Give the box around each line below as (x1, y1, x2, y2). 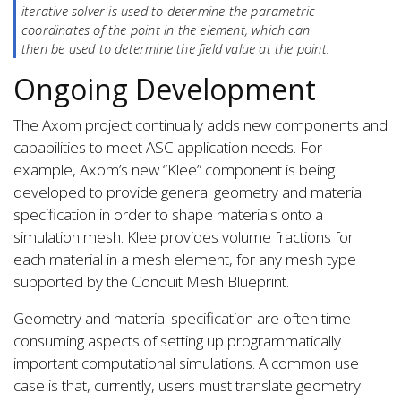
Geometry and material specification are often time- (13, 307, 356, 328)
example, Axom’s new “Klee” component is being (13, 158, 335, 180)
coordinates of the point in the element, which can (21, 20, 311, 38)
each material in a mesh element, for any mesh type (13, 248, 356, 269)
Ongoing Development (13, 69, 316, 108)
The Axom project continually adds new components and (13, 114, 388, 135)
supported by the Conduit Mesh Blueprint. (13, 270, 289, 292)
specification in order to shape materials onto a (13, 203, 323, 225)
